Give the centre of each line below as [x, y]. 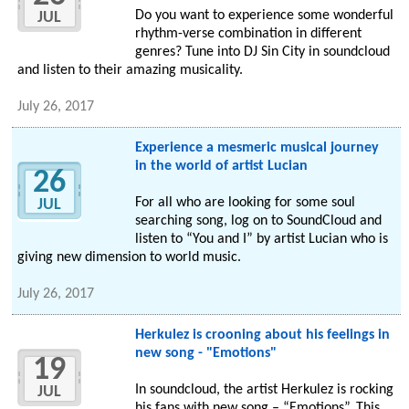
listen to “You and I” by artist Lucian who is [261, 240]
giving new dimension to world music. [130, 258]
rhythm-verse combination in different [248, 34]
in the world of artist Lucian [221, 167]
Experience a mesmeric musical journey [257, 148]
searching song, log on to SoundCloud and [258, 221]
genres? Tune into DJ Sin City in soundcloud [262, 52]
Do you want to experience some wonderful [264, 16]
